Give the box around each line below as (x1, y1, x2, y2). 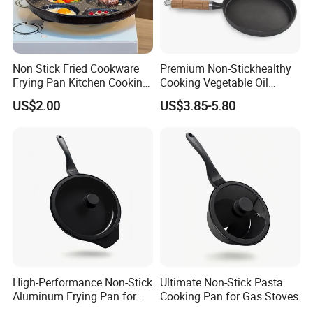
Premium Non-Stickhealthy (159, 61, 291, 77)
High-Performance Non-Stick (13, 274, 153, 290)
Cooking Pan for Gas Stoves (159, 288, 298, 304)
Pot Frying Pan (13, 89, 86, 105)
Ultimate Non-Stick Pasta (159, 274, 283, 290)
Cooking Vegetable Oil (159, 75, 268, 91)
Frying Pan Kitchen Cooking (13, 75, 150, 91)
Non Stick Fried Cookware (13, 61, 140, 77)
